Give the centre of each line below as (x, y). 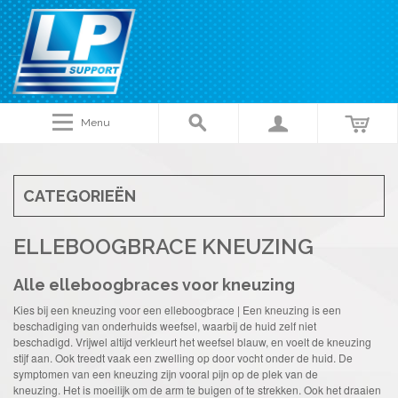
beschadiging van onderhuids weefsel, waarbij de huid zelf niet (165, 325)
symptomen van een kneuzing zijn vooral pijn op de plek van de (166, 373)
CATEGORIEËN (80, 195)
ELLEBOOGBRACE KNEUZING (163, 246)
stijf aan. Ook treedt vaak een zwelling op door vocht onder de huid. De (183, 357)
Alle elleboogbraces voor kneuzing (154, 284)
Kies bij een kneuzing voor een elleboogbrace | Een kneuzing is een (177, 309)
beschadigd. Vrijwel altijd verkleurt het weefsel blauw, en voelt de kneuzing (192, 341)
